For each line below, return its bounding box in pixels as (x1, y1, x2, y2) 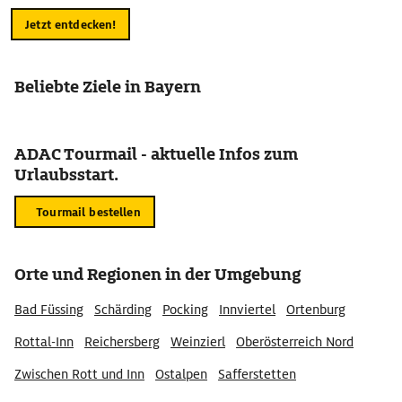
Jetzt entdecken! (25, 16, 117, 32)
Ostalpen (155, 366, 207, 382)
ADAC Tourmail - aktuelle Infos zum (14, 144, 298, 164)
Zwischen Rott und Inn (14, 366, 144, 382)
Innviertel (219, 301, 275, 318)
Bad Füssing (14, 301, 83, 318)
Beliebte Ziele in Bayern (14, 76, 201, 97)
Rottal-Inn (14, 334, 74, 350)
